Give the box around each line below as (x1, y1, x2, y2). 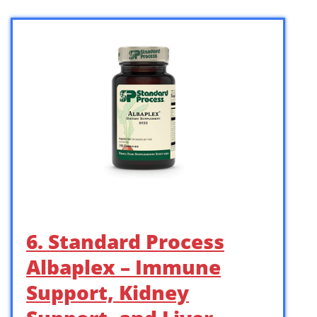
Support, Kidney (26, 278, 189, 306)
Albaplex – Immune (26, 253, 221, 280)
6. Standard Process (26, 227, 224, 255)
